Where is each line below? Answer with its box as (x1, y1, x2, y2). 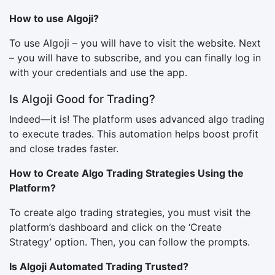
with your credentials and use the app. (9, 66, 187, 79)
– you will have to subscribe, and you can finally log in (9, 51, 261, 64)
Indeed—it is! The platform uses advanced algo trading (9, 112, 265, 125)
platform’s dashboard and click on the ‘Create (9, 220, 222, 233)
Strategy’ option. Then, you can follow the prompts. (9, 235, 250, 248)
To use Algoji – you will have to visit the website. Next (9, 36, 261, 49)
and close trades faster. (9, 142, 118, 155)
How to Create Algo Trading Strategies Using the (9, 166, 244, 179)
